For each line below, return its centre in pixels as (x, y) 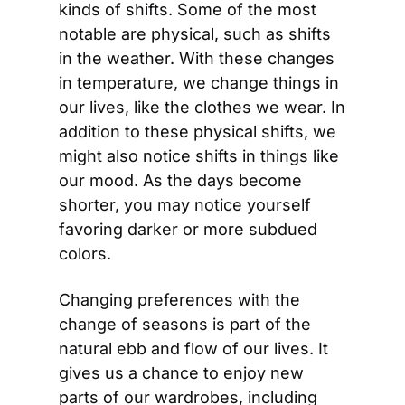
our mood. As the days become (180, 180)
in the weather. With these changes (197, 58)
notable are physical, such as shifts (195, 34)
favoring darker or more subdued (188, 229)
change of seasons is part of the (185, 324)
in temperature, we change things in (199, 83)
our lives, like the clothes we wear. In (202, 107)
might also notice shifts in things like (199, 156)
